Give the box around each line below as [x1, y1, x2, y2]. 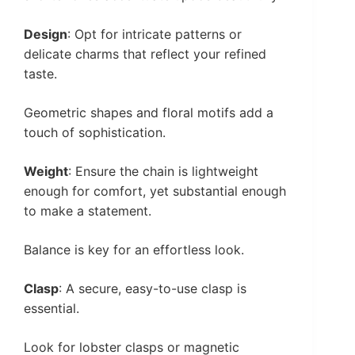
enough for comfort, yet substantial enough [24, 183, 286, 200]
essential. [24, 300, 79, 317]
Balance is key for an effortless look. [24, 242, 244, 258]
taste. [24, 66, 57, 82]
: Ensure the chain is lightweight [68, 163, 258, 180]
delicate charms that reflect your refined [24, 46, 266, 63]
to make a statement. [24, 203, 151, 219]
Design [24, 26, 67, 43]
